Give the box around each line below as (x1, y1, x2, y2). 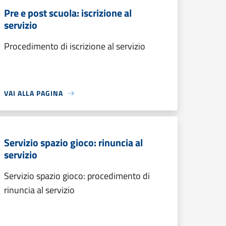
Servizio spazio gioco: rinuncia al (4, 135, 143, 150)
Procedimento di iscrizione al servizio (4, 39, 145, 53)
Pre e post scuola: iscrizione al (4, 5, 132, 21)
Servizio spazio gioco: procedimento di (4, 169, 150, 183)
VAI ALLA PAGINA (4, 88, 63, 98)
